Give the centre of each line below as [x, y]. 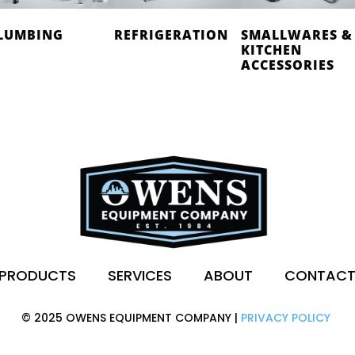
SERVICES [140, 275]
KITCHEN [271, 50]
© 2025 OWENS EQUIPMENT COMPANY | [131, 317]
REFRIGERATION [171, 34]
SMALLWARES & [297, 34]
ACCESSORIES [288, 65]
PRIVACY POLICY [285, 317]
